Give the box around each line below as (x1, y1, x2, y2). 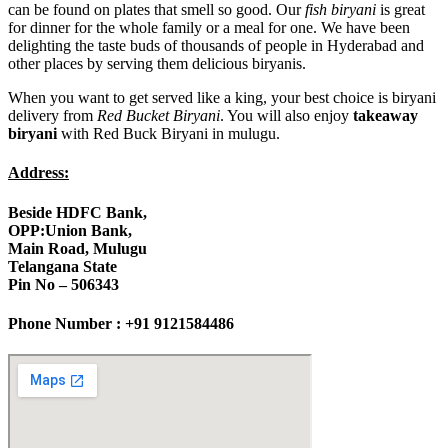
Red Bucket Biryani (97, 107, 220, 125)
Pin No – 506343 (8, 275, 119, 293)
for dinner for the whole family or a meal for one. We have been (8, 19, 410, 37)
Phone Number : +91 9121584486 (8, 314, 234, 332)
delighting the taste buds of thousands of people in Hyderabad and (8, 37, 424, 55)
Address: (8, 164, 69, 182)
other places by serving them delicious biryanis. (8, 55, 306, 73)
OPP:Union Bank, (8, 221, 132, 239)
